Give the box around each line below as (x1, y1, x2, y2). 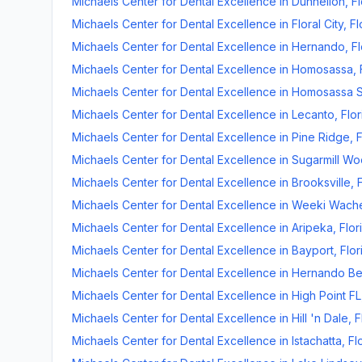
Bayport (292, 243, 334, 257)
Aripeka (292, 221, 333, 234)
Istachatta (292, 334, 342, 347)
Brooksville (292, 175, 351, 189)
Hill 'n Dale (292, 311, 348, 325)
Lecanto (292, 107, 335, 121)
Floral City (292, 17, 343, 31)
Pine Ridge (292, 130, 350, 144)
